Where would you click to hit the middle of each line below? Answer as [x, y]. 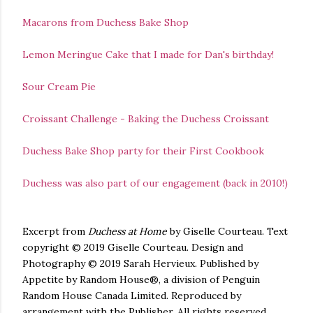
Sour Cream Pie [59, 86]
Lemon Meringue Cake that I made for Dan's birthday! [148, 54]
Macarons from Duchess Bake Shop [105, 22]
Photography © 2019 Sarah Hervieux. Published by [140, 263]
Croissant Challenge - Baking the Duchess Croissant [146, 118]
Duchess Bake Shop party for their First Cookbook [143, 151]
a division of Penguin [210, 279]
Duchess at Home [128, 231]
